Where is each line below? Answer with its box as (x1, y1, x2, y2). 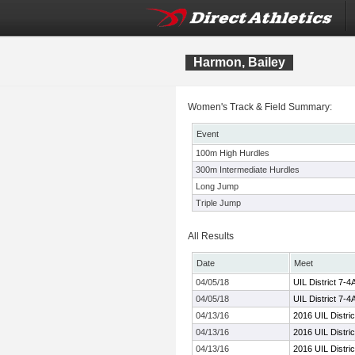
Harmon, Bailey (193, 55, 285, 69)
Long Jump (196, 181, 239, 191)
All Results (188, 231, 234, 242)
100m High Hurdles (196, 148, 269, 158)
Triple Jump (196, 198, 241, 208)
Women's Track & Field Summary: (188, 101, 332, 113)
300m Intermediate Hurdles (196, 165, 300, 174)
